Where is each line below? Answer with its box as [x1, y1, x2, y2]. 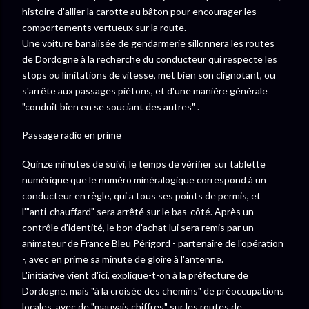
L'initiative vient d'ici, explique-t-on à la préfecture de [22, 268, 248, 281]
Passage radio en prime [22, 129, 121, 141]
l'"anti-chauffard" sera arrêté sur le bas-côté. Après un [22, 205, 254, 217]
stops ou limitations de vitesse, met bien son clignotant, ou [22, 68, 275, 81]
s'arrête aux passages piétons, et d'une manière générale [22, 84, 268, 97]
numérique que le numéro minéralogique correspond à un [22, 173, 266, 186]
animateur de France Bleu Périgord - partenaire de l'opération [22, 237, 283, 249]
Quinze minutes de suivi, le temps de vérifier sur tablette [22, 157, 266, 170]
